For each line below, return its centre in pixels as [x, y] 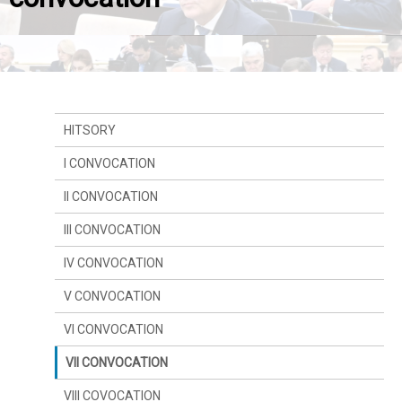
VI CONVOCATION [113, 330]
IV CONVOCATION [113, 263]
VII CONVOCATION [117, 363]
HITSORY [89, 131]
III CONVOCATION [112, 230]
